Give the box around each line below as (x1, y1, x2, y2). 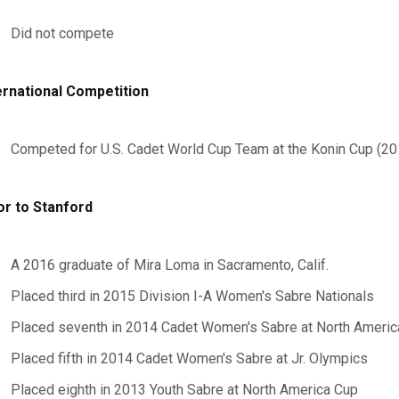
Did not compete (10, 25, 114, 42)
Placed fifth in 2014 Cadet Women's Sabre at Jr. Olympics (10, 350, 368, 367)
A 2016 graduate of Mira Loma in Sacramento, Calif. (10, 256, 329, 273)
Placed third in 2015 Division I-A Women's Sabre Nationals (10, 288, 374, 305)
